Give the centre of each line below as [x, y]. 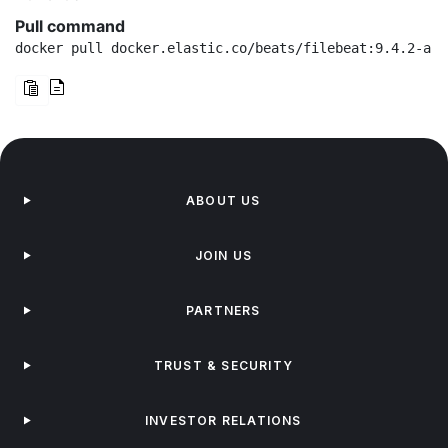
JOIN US [223, 255]
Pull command [70, 26]
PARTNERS [223, 310]
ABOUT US [223, 200]
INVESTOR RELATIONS [223, 420]
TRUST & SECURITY [223, 365]
